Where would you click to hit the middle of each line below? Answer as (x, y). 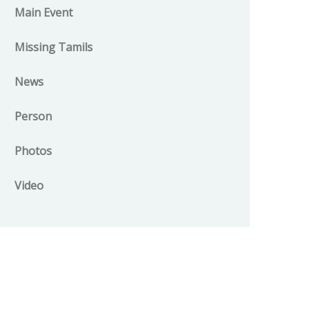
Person (33, 116)
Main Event (44, 12)
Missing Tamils (54, 47)
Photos (33, 151)
